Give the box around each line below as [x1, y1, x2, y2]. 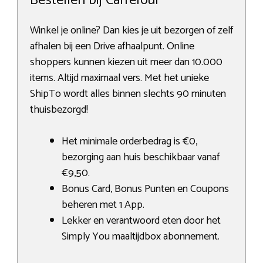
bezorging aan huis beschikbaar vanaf [62, 148, 220, 166]
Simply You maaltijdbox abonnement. [62, 227, 220, 245]
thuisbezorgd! [30, 100, 88, 119]
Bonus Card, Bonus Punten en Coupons [62, 180, 229, 198]
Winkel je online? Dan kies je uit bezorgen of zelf [30, 21, 233, 39]
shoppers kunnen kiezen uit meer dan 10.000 [30, 53, 222, 71]
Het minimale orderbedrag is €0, [62, 132, 197, 150]
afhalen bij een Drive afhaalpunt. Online [30, 37, 194, 55]
